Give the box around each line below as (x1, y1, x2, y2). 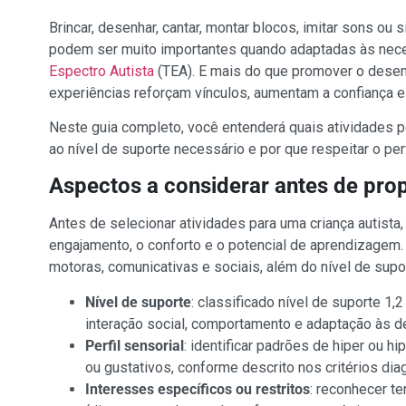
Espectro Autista (48, 62, 154, 80)
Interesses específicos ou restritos (84, 380, 310, 398)
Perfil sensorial (84, 336, 184, 354)
